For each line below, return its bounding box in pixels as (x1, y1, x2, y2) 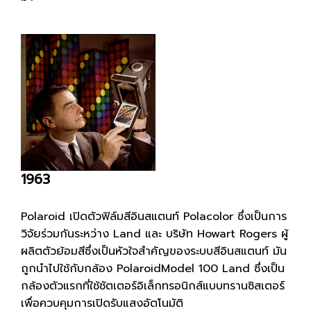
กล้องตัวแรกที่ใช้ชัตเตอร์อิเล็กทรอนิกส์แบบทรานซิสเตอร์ (21, 278, 285, 295)
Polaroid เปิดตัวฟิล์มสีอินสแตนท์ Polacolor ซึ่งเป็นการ (21, 208, 287, 226)
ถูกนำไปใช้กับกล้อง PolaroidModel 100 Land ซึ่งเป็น (21, 260, 285, 278)
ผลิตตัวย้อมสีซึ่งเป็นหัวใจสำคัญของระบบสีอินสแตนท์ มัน (21, 243, 287, 260)
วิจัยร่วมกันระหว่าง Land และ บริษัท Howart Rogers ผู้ (21, 226, 288, 243)
